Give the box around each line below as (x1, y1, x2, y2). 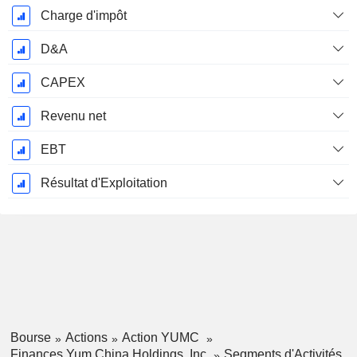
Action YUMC (121, 331, 202, 345)
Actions (65, 331, 108, 345)
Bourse (10, 331, 51, 345)
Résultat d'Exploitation (40, 176, 167, 190)
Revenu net (40, 109, 106, 124)
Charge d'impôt (40, 9, 127, 23)
